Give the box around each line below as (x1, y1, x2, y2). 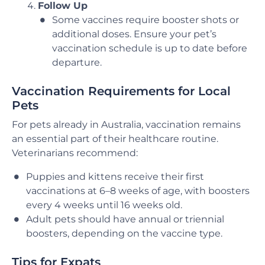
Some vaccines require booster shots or (52, 14, 239, 25)
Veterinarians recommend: (12, 147, 138, 159)
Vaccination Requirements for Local (12, 83, 231, 98)
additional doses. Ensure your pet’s (52, 28, 216, 40)
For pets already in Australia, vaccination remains (12, 119, 241, 131)
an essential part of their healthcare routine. (12, 133, 218, 145)
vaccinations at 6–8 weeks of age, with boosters (26, 185, 250, 197)
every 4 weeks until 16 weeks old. (26, 199, 182, 211)
